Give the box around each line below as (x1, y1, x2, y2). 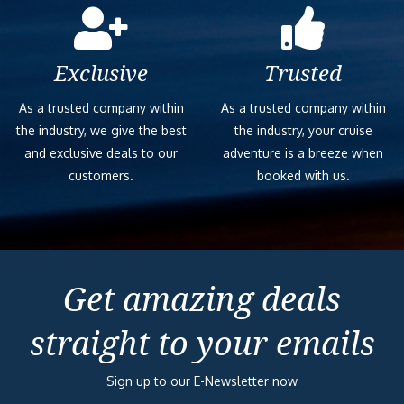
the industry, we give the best (15, 122, 187, 138)
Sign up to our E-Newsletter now (106, 372, 298, 389)
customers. (69, 167, 133, 183)
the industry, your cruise (234, 122, 372, 138)
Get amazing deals (63, 276, 341, 321)
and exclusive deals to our (24, 144, 178, 161)
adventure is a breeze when (223, 144, 383, 161)
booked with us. (256, 167, 350, 183)
